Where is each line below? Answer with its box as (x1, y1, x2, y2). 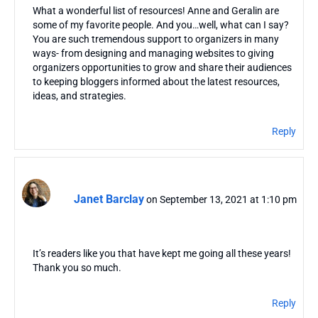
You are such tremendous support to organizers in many (33, 33, 279, 45)
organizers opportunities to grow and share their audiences (33, 61, 292, 73)
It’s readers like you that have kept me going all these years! (33, 247, 291, 259)
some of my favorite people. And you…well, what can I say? (33, 18, 289, 31)
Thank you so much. (33, 261, 121, 273)
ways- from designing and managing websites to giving (33, 47, 274, 59)
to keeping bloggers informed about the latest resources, (33, 75, 280, 87)
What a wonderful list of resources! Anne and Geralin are (33, 4, 279, 16)
